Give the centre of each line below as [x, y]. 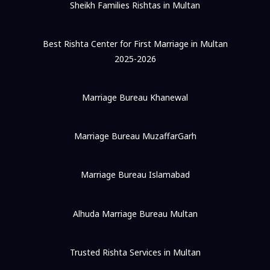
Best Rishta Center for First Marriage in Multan [135, 43]
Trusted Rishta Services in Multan [135, 252]
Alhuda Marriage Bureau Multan [135, 213]
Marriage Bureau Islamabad [135, 175]
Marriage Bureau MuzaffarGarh [135, 136]
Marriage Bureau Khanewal [135, 97]
